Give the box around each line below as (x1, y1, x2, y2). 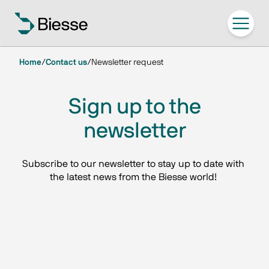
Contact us (46, 58, 87, 67)
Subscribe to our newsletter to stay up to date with (22, 159, 247, 169)
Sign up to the (68, 96, 201, 118)
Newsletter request (91, 58, 163, 67)
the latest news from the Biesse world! (50, 172, 219, 182)
